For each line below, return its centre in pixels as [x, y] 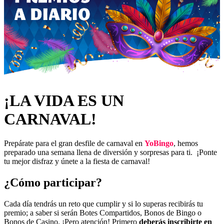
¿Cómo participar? [53, 182]
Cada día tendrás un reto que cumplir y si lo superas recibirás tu [103, 203]
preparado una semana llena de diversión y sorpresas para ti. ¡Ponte [110, 152]
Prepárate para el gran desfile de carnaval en [74, 143]
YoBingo [159, 143]
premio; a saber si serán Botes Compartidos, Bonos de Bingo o [103, 212]
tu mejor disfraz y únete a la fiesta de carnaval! [77, 161]
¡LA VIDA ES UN [64, 100]
